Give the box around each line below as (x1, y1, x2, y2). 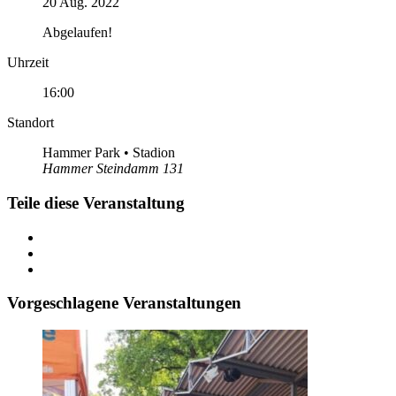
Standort (7, 115, 54, 131)
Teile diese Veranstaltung (7, 193, 185, 212)
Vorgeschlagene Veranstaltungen (7, 293, 241, 313)
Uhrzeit (7, 55, 49, 71)
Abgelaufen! (42, 25, 112, 41)
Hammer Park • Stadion (42, 145, 175, 161)
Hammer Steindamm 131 (42, 161, 184, 177)
